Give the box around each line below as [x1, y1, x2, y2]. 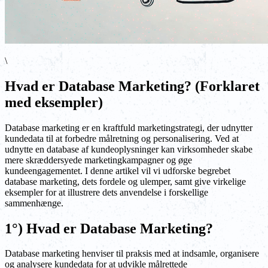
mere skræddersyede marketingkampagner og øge [5, 154, 192, 165]
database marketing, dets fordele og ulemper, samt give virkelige [5, 176, 246, 187]
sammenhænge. [5, 197, 63, 208]
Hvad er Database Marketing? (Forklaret [5, 78, 260, 94]
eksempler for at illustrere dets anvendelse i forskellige [5, 187, 208, 197]
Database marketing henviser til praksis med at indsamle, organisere [5, 248, 259, 259]
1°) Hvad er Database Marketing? [5, 220, 213, 236]
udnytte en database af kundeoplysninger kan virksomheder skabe [5, 144, 252, 154]
